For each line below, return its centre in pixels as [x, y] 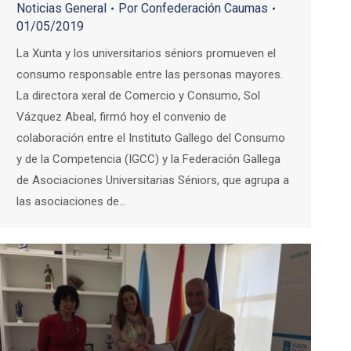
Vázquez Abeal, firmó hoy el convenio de [121, 117]
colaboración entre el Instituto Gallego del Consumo [151, 138]
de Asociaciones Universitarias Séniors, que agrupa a [153, 181]
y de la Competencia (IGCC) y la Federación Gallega [148, 159]
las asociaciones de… [71, 202]
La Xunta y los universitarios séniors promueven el [146, 54]
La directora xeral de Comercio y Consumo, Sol [138, 96]
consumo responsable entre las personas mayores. [151, 75]
